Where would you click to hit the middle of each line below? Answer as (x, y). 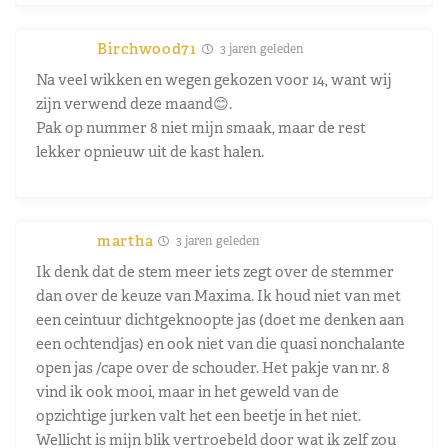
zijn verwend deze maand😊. (134, 103)
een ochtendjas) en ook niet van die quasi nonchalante (220, 343)
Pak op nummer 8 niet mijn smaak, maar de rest (201, 127)
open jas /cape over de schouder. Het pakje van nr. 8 (213, 367)
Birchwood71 (147, 48)
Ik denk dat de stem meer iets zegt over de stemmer (215, 271)
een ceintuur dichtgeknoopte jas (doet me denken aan (220, 319)
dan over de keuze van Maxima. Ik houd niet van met (218, 295)
